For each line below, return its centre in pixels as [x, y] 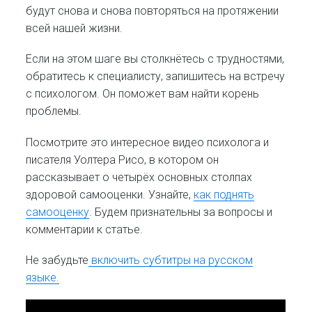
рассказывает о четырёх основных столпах [139, 177]
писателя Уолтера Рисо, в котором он [123, 159]
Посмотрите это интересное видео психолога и [148, 142]
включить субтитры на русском [171, 260]
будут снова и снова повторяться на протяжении [153, 11]
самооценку [58, 212]
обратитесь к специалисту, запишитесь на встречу [156, 77]
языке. [43, 277]
